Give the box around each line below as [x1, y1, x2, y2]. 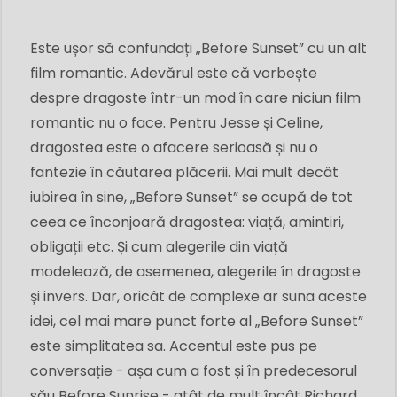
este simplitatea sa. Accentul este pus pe [30, 335, 317, 356]
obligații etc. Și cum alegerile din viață [30, 236, 288, 257]
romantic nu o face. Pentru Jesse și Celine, [30, 112, 323, 133]
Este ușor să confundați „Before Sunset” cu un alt [30, 37, 367, 58]
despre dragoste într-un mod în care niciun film [30, 87, 361, 108]
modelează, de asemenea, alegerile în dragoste [30, 261, 361, 282]
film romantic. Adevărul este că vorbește [30, 62, 317, 83]
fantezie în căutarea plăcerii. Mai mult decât [30, 161, 339, 183]
